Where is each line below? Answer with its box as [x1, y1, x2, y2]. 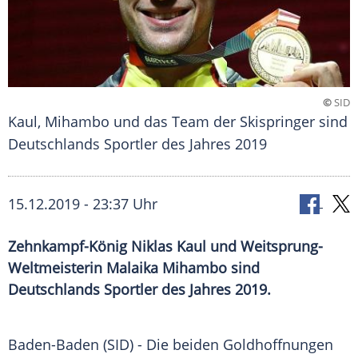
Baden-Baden [8, 335, 99, 355]
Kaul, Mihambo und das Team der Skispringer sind [8, 112, 348, 132]
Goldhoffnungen [223, 335, 333, 355]
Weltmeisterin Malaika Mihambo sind [8, 258, 260, 278]
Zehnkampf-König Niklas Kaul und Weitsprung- [8, 237, 323, 257]
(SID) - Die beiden [99, 335, 223, 355]
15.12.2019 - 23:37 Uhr [8, 194, 157, 214]
